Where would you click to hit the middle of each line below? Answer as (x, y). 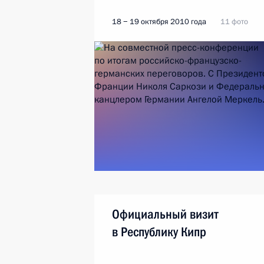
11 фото (234, 22)
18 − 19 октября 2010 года (159, 22)
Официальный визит (165, 214)
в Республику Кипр (159, 232)
